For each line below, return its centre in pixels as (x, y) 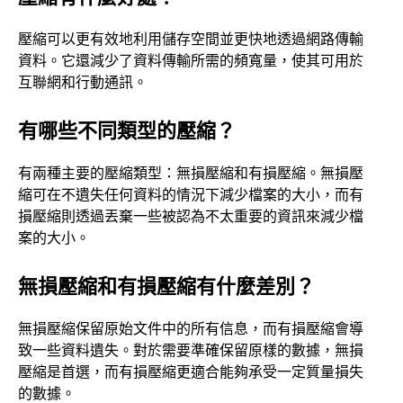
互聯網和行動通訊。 (83, 81)
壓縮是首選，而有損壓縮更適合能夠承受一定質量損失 (191, 371)
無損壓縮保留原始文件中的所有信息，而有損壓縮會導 (191, 328)
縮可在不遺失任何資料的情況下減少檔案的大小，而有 (191, 194)
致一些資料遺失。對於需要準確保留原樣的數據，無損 (191, 349)
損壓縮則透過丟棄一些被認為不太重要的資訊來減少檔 (191, 215)
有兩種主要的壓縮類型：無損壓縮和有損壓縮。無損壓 (191, 172)
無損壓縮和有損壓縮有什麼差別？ (166, 285)
